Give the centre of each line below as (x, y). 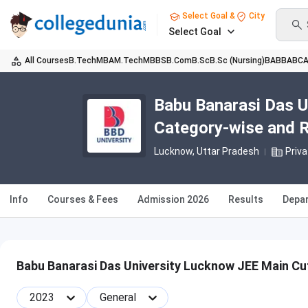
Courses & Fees (83, 199)
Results (246, 199)
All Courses (47, 60)
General (118, 297)
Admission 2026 (173, 199)
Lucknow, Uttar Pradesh (206, 151)
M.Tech (129, 60)
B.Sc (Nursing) (237, 60)
